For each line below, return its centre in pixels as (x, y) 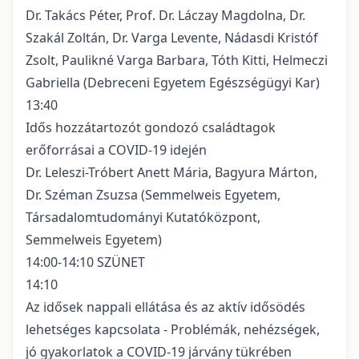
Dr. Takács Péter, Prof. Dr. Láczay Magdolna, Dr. (165, 16)
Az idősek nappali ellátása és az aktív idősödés (165, 307)
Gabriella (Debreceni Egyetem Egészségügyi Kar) (173, 83)
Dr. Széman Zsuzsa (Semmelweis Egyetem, (153, 195)
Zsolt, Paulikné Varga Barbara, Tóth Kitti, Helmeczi (177, 61)
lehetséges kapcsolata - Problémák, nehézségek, (173, 330)
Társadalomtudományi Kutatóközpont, (143, 218)
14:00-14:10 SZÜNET (85, 262)
